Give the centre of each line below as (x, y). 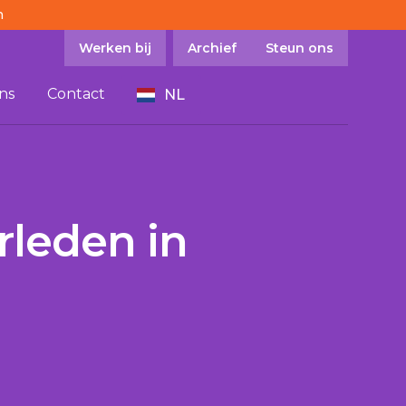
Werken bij (115, 48)
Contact (76, 94)
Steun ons (300, 48)
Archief (212, 48)
